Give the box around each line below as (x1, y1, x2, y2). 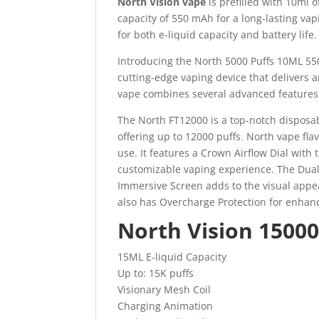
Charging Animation (117, 298, 214, 313)
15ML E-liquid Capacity (117, 249, 227, 263)
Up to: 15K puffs (117, 266, 194, 280)
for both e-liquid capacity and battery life (117, 27, 315, 41)
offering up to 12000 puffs (117, 129, 241, 143)
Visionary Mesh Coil (117, 282, 211, 296)
